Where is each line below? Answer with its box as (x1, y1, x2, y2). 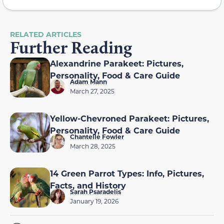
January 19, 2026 (70, 196, 118, 205)
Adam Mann (70, 77, 107, 85)
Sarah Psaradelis (70, 187, 121, 195)
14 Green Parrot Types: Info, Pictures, (50, 167, 204, 178)
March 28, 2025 (70, 141, 115, 150)
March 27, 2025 (70, 86, 114, 95)
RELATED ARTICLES (10, 29, 81, 39)
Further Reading (10, 36, 132, 58)
